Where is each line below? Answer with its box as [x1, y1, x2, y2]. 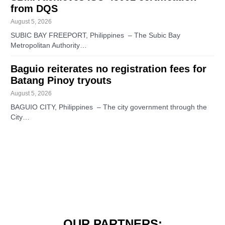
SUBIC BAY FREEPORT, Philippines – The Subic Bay [11, 31, 181, 39]
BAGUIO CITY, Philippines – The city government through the [11, 103, 207, 111]
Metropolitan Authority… [11, 41, 87, 49]
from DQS [11, 3, 58, 14]
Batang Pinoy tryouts [11, 74, 112, 86]
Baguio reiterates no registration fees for [11, 63, 207, 74]
